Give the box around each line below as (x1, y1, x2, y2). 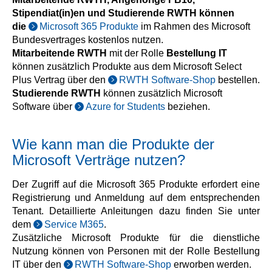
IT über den (12, 259, 64, 270)
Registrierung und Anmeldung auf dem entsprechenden (12, 192, 260, 203)
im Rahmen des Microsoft (138, 21, 250, 32)
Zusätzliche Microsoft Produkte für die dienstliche (12, 233, 260, 243)
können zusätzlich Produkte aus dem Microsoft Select (12, 61, 242, 72)
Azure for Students (86, 101, 165, 112)
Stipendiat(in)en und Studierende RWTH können (12, 8, 234, 18)
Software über (12, 101, 75, 112)
